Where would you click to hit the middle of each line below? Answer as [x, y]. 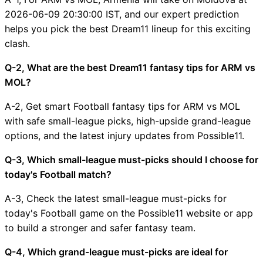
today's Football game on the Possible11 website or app [129, 213]
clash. [17, 43]
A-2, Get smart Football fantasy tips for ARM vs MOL [122, 106]
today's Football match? [58, 174]
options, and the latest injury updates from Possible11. [124, 135]
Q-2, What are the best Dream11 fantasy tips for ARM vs [130, 67]
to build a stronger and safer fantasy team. [100, 227]
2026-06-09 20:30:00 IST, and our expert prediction [122, 14]
